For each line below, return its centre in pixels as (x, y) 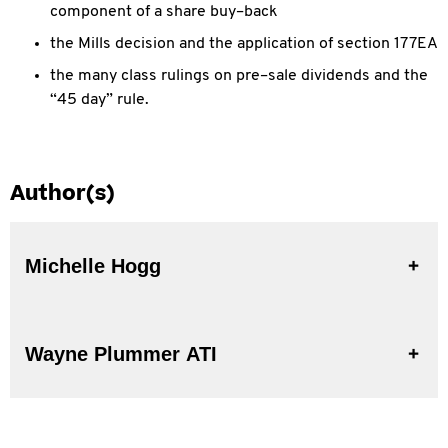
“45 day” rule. (99, 100)
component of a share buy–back (164, 12)
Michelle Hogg (93, 266)
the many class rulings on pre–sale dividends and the (239, 76)
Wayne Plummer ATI (201, 354)
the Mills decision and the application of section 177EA (244, 44)
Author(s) (62, 193)
